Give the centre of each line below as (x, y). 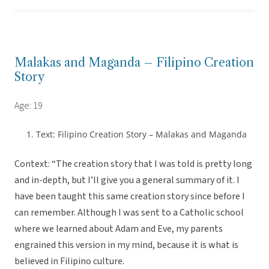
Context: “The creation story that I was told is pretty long (133, 164)
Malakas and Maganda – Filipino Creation (134, 63)
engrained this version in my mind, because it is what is (126, 245)
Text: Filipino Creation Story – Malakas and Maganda (141, 134)
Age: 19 (29, 106)
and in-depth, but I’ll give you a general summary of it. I (127, 180)
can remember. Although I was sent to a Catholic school (129, 213)
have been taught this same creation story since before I (130, 197)
